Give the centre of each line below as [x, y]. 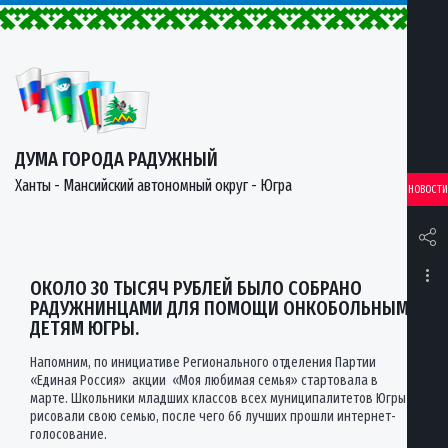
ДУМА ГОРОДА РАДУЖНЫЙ [116, 159]
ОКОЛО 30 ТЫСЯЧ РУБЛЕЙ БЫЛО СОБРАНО [196, 288]
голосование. [71, 434]
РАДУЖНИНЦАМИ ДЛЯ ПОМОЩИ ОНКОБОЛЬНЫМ [219, 308]
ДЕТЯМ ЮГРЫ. [84, 328]
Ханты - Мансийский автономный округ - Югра [153, 185]
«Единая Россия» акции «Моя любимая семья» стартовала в [204, 380]
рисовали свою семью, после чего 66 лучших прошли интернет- [213, 416]
